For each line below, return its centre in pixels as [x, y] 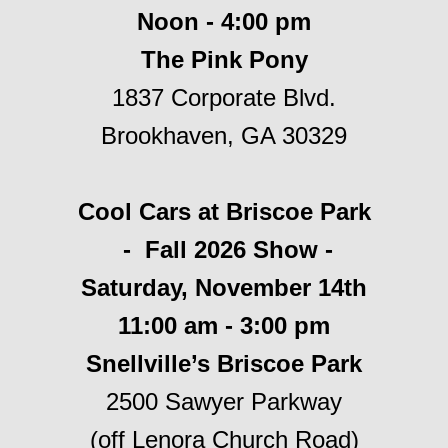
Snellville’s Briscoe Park [224, 363]
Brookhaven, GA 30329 [224, 135]
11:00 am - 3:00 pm [224, 325]
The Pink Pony [224, 59]
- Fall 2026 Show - [224, 249]
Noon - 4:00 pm [224, 21]
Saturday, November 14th [224, 287]
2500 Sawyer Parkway [224, 401]
